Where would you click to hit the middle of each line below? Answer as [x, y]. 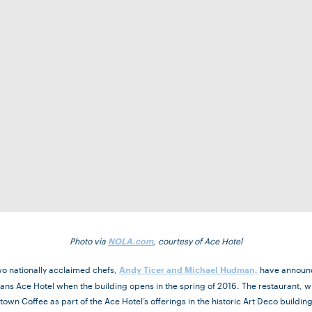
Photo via [89, 241]
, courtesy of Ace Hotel [198, 241]
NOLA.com [131, 241]
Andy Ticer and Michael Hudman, [188, 270]
